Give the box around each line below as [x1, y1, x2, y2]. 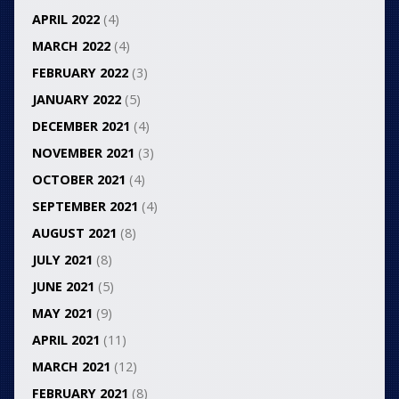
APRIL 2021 [31, 330, 100, 348]
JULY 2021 [31, 250, 93, 268]
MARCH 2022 [31, 37, 110, 54]
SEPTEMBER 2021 [31, 197, 138, 215]
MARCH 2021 [31, 357, 110, 375]
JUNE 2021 [31, 277, 94, 295]
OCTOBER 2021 [31, 170, 126, 188]
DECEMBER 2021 [31, 117, 130, 134]
